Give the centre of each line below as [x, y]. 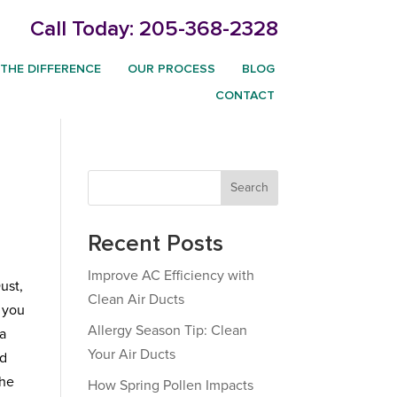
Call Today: [84, 29]
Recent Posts [155, 244]
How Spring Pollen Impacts [170, 385]
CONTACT [245, 96]
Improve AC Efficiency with [171, 276]
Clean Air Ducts [136, 300]
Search [249, 188]
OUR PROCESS [171, 70]
